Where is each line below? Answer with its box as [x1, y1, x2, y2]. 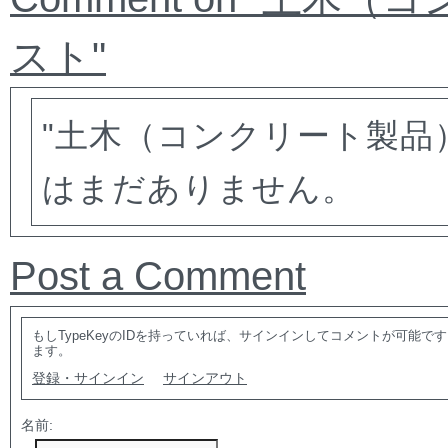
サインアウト [163, 369, 247, 386]
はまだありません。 [42, 169, 356, 207]
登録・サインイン [32, 369, 144, 386]
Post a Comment [10, 253, 306, 298]
